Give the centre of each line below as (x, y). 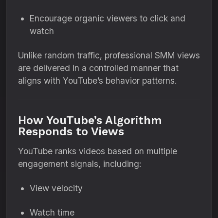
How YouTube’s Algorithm (90, 120)
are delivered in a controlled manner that (98, 68)
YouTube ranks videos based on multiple (98, 151)
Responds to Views (71, 131)
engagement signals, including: (80, 164)
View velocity (56, 188)
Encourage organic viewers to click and (108, 18)
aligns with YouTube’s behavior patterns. (97, 81)
